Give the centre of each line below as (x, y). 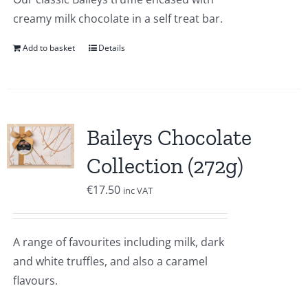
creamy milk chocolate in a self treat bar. (118, 19)
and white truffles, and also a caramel (110, 261)
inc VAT (137, 190)
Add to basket (48, 48)
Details (111, 48)
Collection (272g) (165, 166)
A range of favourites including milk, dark (118, 242)
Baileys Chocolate (169, 137)
